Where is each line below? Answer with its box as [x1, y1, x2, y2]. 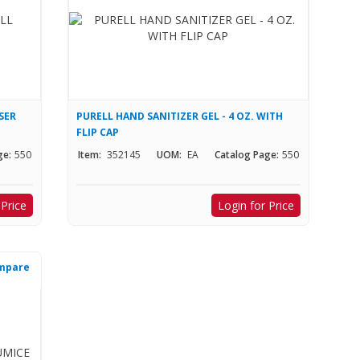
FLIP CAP [76, 125, 119, 140]
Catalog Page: [214, 148, 279, 162]
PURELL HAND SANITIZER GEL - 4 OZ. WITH [76, 109, 283, 124]
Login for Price [217, 198, 294, 214]
